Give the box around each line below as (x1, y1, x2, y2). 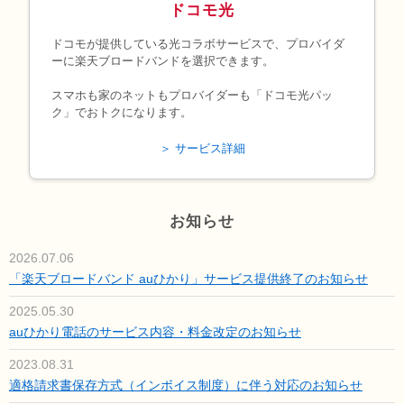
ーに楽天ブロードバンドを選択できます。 (51, 54, 274, 69)
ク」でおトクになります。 (51, 106, 192, 120)
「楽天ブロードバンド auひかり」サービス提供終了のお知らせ (9, 271, 368, 287)
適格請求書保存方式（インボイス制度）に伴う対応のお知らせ (9, 378, 363, 393)
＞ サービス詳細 (159, 142, 245, 156)
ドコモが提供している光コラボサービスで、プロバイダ (51, 37, 344, 51)
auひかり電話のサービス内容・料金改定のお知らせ (9, 325, 301, 340)
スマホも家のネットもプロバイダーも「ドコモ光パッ (51, 88, 333, 103)
